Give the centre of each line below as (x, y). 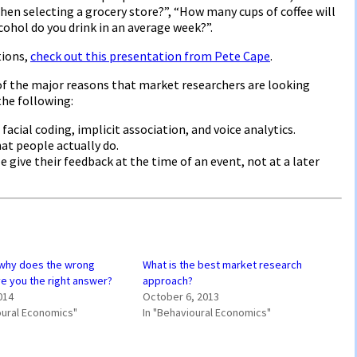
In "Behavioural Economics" (206, 312)
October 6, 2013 (180, 296)
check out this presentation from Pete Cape (150, 55)
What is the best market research (222, 264)
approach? (167, 280)
